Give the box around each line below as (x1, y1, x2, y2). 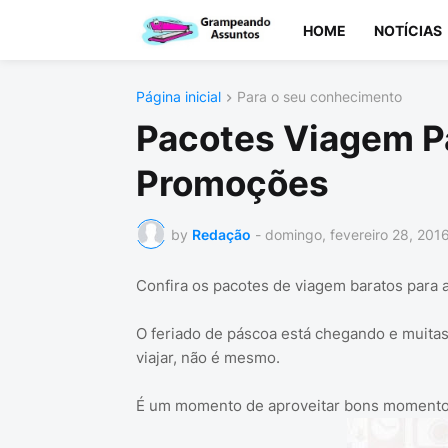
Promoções (135, 162, 329, 205)
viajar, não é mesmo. (135, 348, 280, 368)
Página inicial (135, 88, 221, 105)
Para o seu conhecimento (236, 88, 402, 105)
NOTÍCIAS (373, 21, 442, 39)
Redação (191, 225, 251, 243)
